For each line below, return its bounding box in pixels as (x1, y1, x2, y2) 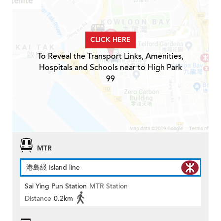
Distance (25, 194, 51, 204)
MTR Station (89, 182, 128, 191)
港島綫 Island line (26, 163, 80, 173)
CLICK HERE (90, 35, 131, 45)
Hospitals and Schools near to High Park (39, 62, 182, 74)
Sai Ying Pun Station (25, 182, 87, 191)
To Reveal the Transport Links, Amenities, (37, 51, 184, 62)
